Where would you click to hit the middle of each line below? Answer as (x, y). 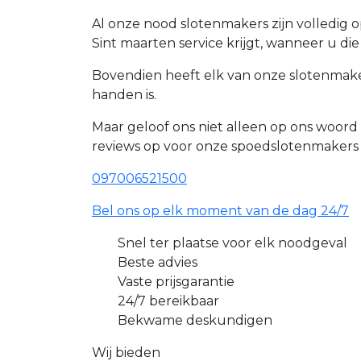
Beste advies (158, 263)
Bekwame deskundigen (195, 321)
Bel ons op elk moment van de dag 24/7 (220, 211)
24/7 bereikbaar (168, 301)
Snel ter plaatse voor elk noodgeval (232, 243)
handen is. (124, 95)
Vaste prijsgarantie (176, 282)
